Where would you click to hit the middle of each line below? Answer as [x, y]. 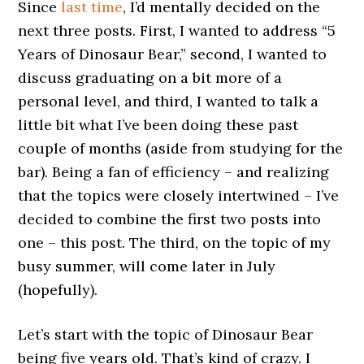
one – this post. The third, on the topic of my [175, 243]
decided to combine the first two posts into [170, 219]
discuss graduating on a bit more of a [150, 78]
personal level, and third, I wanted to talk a [169, 101]
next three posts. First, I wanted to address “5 [177, 30]
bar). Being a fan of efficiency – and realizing [174, 172]
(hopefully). [58, 290]
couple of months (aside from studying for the [181, 148]
